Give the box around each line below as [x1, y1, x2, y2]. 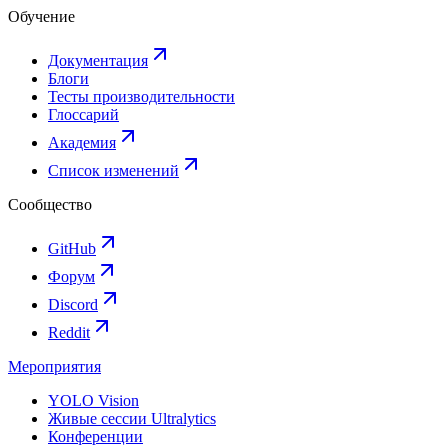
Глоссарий [48, 106, 119, 124]
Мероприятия [8, 358, 101, 376]
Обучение [8, 8, 75, 26]
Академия [48, 134, 116, 152]
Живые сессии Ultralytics [48, 410, 216, 428]
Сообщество [8, 196, 92, 214]
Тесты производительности [48, 88, 235, 106]
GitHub [48, 240, 96, 258]
